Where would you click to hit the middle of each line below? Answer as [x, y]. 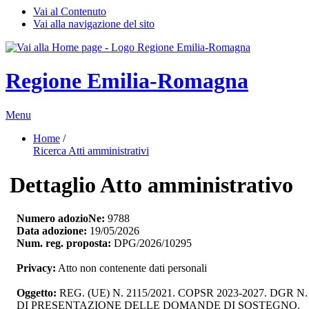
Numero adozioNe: [61, 219]
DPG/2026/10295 [151, 243]
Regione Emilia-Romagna [127, 81]
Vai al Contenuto [70, 11]
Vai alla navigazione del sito [94, 24]
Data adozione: [52, 231]
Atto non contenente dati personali [131, 268]
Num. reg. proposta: [64, 243]
